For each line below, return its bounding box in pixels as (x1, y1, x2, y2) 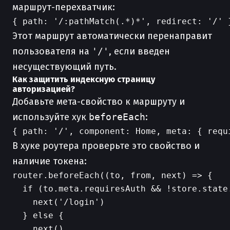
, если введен (109, 46, 170, 57)
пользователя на (12, 46, 92, 57)
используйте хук (12, 111, 89, 123)
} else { (12, 210, 64, 220)
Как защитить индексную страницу (12, 74, 155, 84)
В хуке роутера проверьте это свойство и (12, 140, 200, 151)
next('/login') (12, 197, 105, 207)
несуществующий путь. (12, 61, 117, 72)
